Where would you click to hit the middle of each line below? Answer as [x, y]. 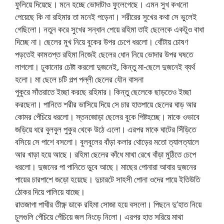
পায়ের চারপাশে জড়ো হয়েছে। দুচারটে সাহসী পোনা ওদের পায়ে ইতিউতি [107, 179]
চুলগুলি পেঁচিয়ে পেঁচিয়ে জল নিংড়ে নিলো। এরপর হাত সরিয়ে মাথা [99, 217]
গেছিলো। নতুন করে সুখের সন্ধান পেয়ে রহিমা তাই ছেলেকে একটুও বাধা [109, 29]
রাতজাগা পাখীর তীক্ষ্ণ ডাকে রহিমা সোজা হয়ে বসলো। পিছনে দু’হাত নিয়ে [108, 204]
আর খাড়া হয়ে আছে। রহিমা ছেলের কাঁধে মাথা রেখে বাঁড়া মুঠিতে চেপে [105, 154]
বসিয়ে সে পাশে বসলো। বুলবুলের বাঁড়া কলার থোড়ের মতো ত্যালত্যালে [107, 142]
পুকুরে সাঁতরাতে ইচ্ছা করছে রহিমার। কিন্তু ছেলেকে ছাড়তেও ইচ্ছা [103, 92]
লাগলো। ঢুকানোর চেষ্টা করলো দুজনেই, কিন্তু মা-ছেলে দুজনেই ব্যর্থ [105, 67]
